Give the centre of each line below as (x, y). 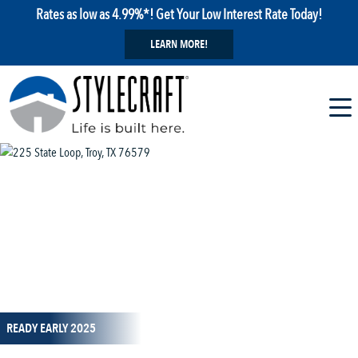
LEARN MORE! (179, 44)
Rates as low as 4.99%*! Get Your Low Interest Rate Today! (179, 14)
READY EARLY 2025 (51, 329)
